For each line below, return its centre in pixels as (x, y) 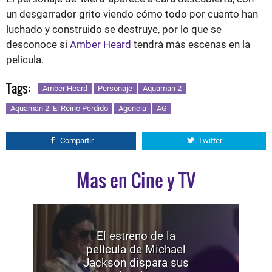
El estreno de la (136, 236)
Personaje (115, 88)
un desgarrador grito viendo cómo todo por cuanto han (132, 14)
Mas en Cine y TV (136, 180)
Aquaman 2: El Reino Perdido (59, 108)
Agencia (132, 108)
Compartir (77, 140)
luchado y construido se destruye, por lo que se (114, 29)
